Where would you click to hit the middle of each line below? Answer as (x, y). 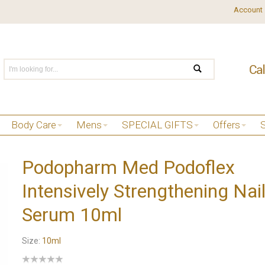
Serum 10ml (72, 214)
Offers (227, 125)
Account (248, 10)
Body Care (34, 125)
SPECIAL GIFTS (157, 125)
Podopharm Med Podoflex (128, 167)
